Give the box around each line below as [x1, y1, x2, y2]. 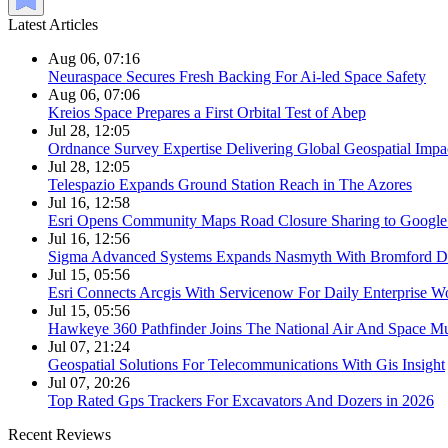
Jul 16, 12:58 [48, 193, 130, 211]
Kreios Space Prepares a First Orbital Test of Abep [48, 103, 366, 121]
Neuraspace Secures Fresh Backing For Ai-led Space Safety [48, 67, 426, 85]
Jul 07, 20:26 [48, 373, 130, 391]
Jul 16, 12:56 [48, 229, 130, 247]
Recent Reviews [8, 425, 111, 443]
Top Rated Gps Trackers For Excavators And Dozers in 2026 [48, 391, 434, 409]
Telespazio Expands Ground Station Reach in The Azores [48, 175, 412, 193]
